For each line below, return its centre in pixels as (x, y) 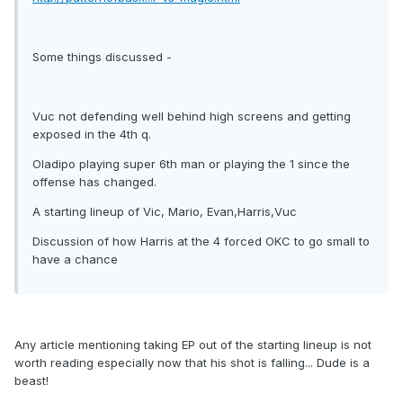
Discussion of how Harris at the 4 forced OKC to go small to (201, 242)
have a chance (75, 260)
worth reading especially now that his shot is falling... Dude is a (192, 363)
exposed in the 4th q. (92, 134)
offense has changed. (94, 182)
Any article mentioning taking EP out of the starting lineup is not (193, 345)
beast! (31, 381)
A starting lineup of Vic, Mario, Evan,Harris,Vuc (165, 212)
